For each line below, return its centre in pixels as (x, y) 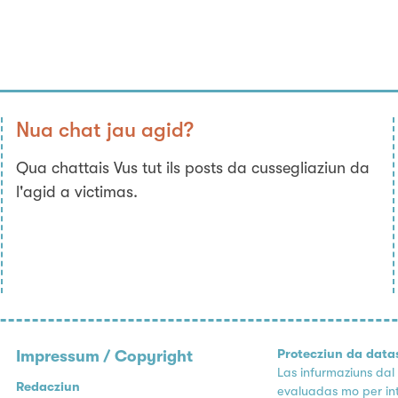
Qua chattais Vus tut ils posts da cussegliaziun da (193, 167)
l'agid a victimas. (77, 191)
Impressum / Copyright (105, 356)
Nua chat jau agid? (105, 131)
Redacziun (48, 386)
